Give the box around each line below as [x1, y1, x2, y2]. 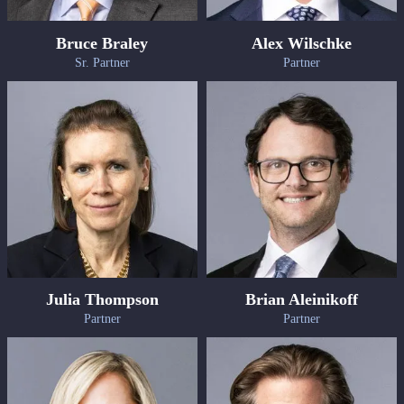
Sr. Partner [74, 55, 130, 69]
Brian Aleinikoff [245, 290, 359, 309]
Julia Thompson [45, 290, 159, 309]
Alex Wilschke [252, 33, 353, 52]
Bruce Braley [56, 33, 149, 52]
